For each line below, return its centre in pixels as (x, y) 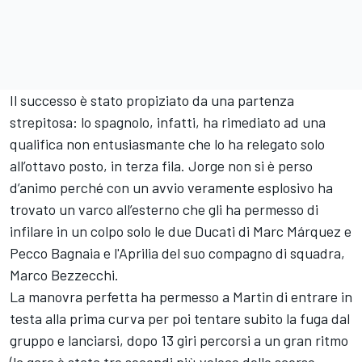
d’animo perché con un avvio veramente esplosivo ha (171, 188)
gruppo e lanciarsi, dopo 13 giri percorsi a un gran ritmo (179, 341)
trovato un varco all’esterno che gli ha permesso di (164, 210)
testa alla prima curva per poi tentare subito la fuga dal (180, 319)
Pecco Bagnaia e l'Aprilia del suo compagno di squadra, (177, 253)
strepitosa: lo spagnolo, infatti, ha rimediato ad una (168, 122)
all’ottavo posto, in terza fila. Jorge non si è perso (161, 166)
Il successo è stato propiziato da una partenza (152, 101)
